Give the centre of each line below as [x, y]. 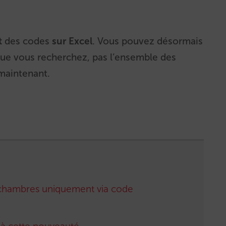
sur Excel [71, 41]
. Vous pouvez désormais [148, 41]
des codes [27, 41]
